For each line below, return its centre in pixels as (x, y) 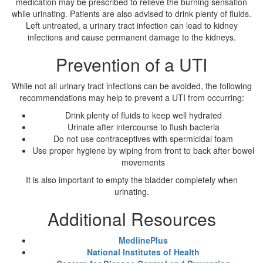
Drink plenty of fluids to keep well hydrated (143, 115)
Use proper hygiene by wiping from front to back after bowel (143, 150)
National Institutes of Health (143, 252)
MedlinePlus (143, 240)
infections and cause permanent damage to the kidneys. (131, 37)
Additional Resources (131, 219)
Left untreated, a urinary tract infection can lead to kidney (131, 25)
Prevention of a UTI (131, 64)
